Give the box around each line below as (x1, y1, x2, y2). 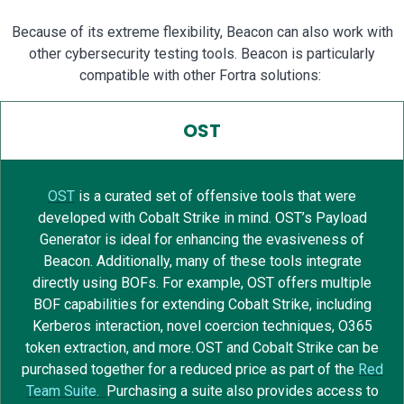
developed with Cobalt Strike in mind (37, 209, 269, 227)
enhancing (176, 231, 243, 249)
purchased (21, 361, 87, 379)
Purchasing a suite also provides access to (106, 382, 379, 400)
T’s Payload (293, 209, 367, 227)
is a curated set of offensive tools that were (75, 188, 356, 206)
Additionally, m (96, 252, 188, 271)
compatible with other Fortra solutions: (79, 67, 325, 85)
